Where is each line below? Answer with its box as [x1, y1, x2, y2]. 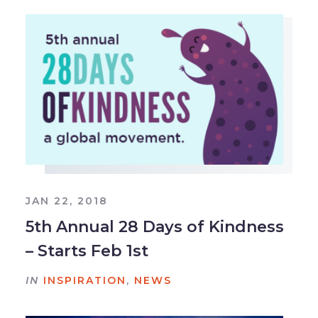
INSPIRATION [43, 273, 126, 287]
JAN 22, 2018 [25, 194, 108, 207]
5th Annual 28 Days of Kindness [25, 216, 284, 236]
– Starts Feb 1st [25, 241, 148, 261]
